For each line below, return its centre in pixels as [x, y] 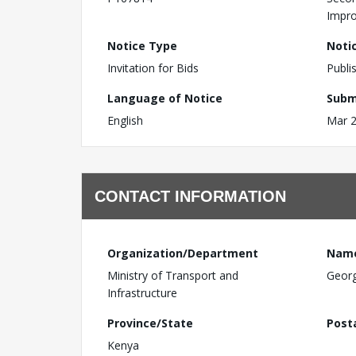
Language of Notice [165, 98]
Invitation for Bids [153, 68]
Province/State [150, 323]
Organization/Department [183, 253]
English [125, 120]
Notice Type [142, 46]
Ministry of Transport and [173, 275]
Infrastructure [142, 293]
